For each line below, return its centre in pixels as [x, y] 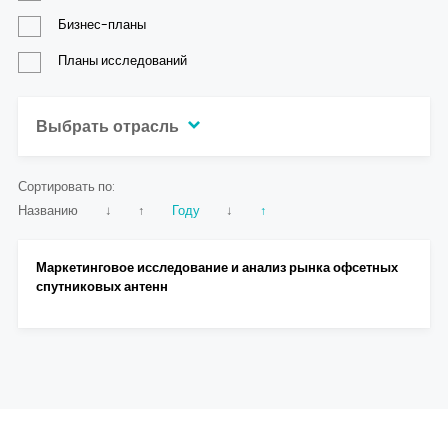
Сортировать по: [66, 186]
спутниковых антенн [103, 286]
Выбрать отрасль [109, 126]
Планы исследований [122, 60]
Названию [48, 210]
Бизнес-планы [101, 24]
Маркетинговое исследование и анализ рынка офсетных [217, 267]
